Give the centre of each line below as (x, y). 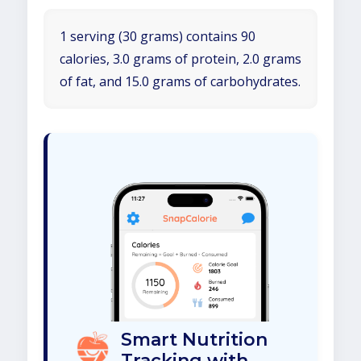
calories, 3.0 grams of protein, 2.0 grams (180, 59)
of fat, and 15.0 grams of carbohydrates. (180, 81)
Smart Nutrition (194, 340)
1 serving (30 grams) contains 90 (158, 36)
